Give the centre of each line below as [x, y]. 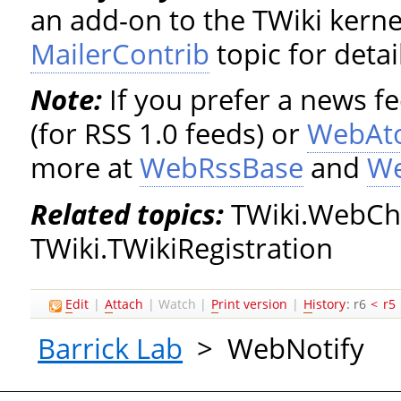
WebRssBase [222, 168]
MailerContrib [120, 53]
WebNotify [296, 348]
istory [329, 303]
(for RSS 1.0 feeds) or [169, 134]
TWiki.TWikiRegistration [182, 247]
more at [85, 168]
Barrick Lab [111, 348]
